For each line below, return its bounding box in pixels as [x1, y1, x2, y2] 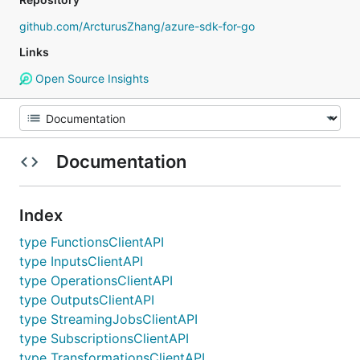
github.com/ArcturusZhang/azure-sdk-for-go [19, 19, 255, 33]
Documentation [51, 151, 190, 172]
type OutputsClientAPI [19, 292, 154, 308]
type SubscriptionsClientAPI [19, 330, 189, 346]
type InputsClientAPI [19, 253, 143, 269]
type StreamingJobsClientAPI [19, 311, 198, 327]
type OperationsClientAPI [19, 272, 173, 288]
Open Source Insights [31, 72, 149, 85]
